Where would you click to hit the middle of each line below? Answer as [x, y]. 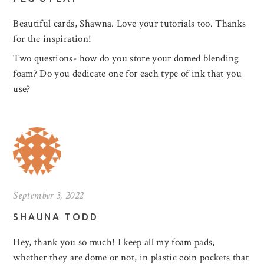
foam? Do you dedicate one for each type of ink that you [128, 74]
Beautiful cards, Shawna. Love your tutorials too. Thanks [130, 24]
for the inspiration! [52, 39]
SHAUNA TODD [56, 217]
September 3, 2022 [48, 196]
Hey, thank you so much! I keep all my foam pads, [114, 242]
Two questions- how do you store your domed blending [126, 59]
